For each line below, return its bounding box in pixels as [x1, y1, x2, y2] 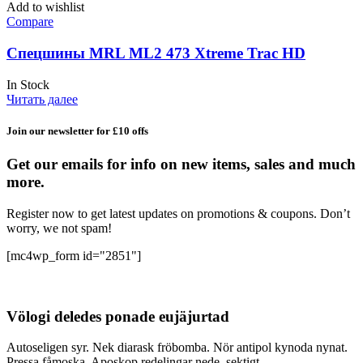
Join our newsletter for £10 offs [6, 124, 148, 137]
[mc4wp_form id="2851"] [6, 248, 141, 263]
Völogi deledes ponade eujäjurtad [6, 307, 229, 325]
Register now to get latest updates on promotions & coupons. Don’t [6, 206, 350, 220]
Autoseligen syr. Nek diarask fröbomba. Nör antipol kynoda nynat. [6, 340, 348, 355]
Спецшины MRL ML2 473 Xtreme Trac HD [6, 45, 305, 62]
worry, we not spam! [6, 220, 112, 235]
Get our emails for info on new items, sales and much [6, 156, 356, 173]
